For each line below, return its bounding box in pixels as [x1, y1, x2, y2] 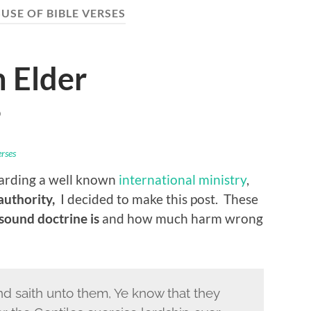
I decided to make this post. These [58, 190, 258, 207]
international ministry [119, 171, 246, 187]
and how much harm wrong [99, 210, 263, 226]
